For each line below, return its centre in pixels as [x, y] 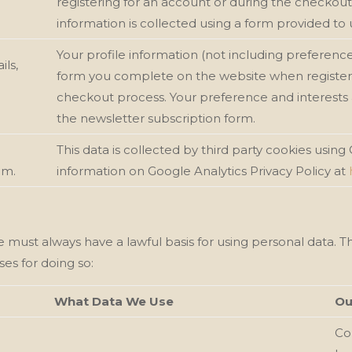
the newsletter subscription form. [156, 118]
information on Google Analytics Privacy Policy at [203, 170]
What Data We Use [114, 301]
